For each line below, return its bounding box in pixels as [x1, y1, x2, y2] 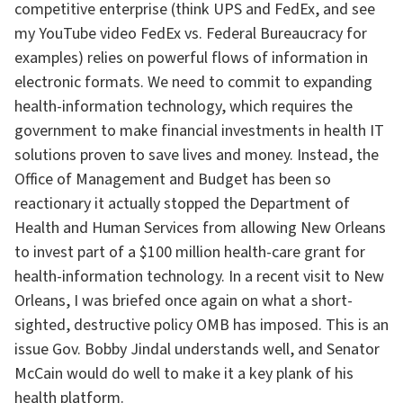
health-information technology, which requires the [14, 95, 353, 118]
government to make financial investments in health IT [14, 120, 384, 142]
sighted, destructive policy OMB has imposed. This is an [14, 314, 389, 336]
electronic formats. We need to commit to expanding [14, 71, 372, 94]
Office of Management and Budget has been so [14, 168, 331, 191]
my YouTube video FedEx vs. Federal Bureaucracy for [14, 22, 367, 45]
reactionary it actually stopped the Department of [14, 193, 350, 215]
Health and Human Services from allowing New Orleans [14, 217, 386, 239]
